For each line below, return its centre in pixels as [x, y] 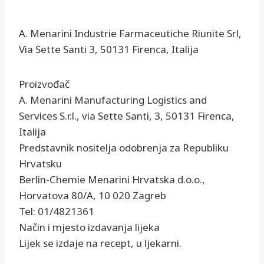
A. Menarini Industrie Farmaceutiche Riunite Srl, [130, 34]
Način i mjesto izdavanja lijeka [89, 227]
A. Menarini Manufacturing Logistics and [113, 100]
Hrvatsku [40, 164]
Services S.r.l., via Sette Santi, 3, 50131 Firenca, [127, 116]
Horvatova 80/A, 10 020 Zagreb [93, 196]
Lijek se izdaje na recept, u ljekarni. [100, 243]
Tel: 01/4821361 [57, 212]
